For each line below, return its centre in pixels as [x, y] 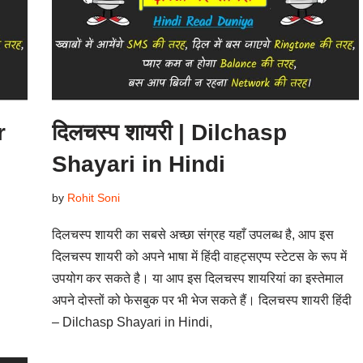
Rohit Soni [93, 198]
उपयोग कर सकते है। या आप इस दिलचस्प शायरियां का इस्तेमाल [197, 279]
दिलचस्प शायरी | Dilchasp [169, 133]
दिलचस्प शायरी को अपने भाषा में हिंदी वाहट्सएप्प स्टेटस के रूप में [199, 257]
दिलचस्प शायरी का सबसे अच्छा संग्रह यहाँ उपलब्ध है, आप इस [192, 235]
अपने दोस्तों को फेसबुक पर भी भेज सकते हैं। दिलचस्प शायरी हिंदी [201, 301]
